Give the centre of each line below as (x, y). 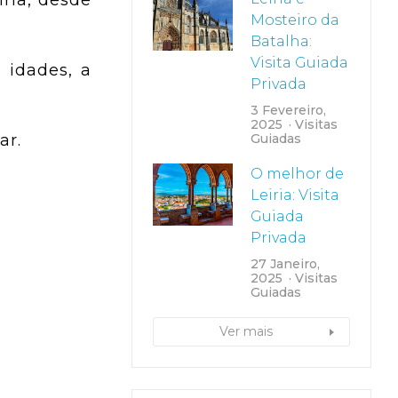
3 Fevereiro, (288, 110)
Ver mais (246, 331)
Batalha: (281, 41)
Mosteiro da (295, 20)
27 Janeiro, (285, 264)
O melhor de (297, 174)
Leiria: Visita (295, 195)
